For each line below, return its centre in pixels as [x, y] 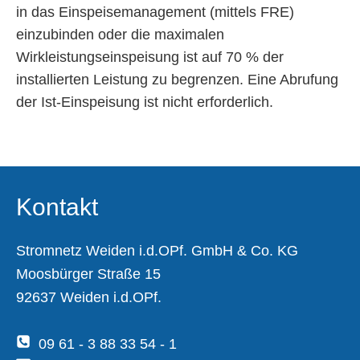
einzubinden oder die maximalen [120, 34]
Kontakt [57, 207]
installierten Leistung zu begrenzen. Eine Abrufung [177, 79]
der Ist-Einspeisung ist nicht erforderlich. [145, 102]
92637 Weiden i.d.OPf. [89, 297]
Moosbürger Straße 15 [88, 274]
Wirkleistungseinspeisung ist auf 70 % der [150, 57]
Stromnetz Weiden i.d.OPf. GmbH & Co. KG [157, 250]
